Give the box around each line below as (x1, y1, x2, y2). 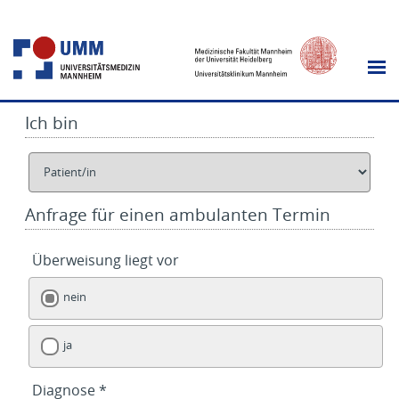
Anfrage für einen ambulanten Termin (25, 202, 330, 226)
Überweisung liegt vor (32, 249, 179, 270)
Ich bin (25, 111, 78, 134)
